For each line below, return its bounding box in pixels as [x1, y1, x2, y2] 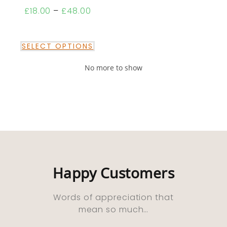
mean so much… [78, 204, 149, 216]
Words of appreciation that [53, 192, 174, 204]
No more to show [85, 62, 142, 72]
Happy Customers [52, 163, 175, 183]
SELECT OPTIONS [22, 41, 94, 51]
